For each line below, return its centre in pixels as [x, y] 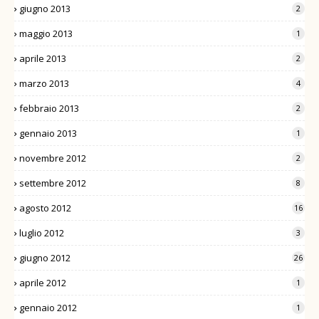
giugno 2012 [45, 257]
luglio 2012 [42, 232]
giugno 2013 [45, 8]
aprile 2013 [43, 58]
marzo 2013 [44, 83]
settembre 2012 [53, 183]
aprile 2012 [43, 282]
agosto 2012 [45, 208]
